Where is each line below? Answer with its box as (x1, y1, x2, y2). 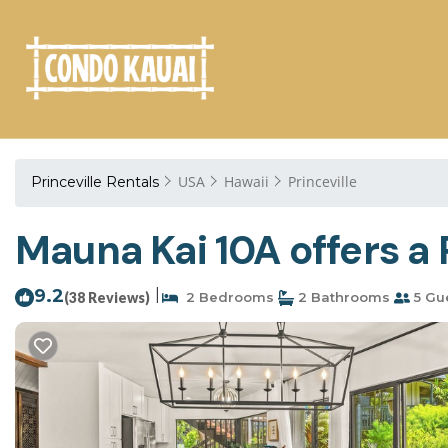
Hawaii (224, 172, 269, 191)
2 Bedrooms (178, 289, 274, 305)
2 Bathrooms (294, 289, 390, 305)
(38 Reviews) (64, 289, 150, 306)
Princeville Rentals (31, 173, 163, 191)
